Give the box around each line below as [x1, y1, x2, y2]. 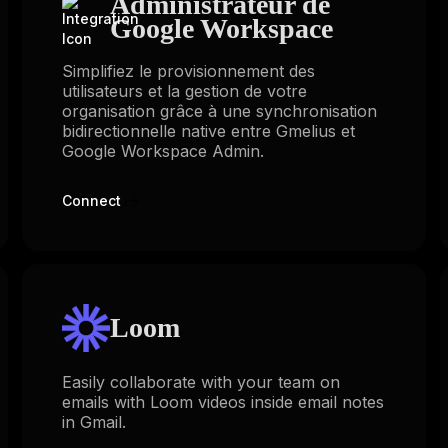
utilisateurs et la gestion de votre [61, 80, 307, 101]
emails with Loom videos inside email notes [61, 392, 384, 413]
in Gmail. [61, 412, 126, 433]
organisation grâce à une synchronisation [61, 100, 377, 121]
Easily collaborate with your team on [61, 372, 340, 393]
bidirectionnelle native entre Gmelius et [61, 120, 355, 141]
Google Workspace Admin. [61, 140, 264, 161]
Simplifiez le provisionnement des [61, 60, 315, 81]
